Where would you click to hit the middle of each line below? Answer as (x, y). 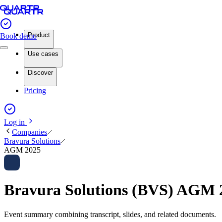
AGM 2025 (22, 150)
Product (39, 35)
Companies (29, 132)
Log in (15, 122)
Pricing (35, 90)
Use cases (43, 54)
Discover (40, 73)
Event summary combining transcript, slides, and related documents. (110, 214)
